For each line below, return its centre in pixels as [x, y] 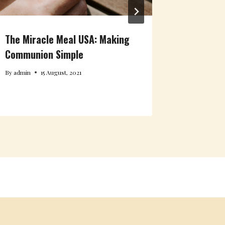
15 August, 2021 [61, 72]
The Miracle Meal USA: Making [68, 39]
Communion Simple [44, 54]
